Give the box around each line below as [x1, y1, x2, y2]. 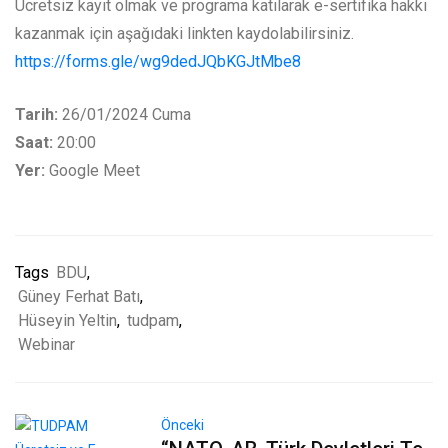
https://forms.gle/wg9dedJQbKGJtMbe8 [15, 52, 301, 72]
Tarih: [15, 105, 58, 125]
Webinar [18, 335, 75, 355]
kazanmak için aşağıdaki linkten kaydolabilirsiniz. [15, 24, 354, 44]
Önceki [161, 417, 205, 434]
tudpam [127, 311, 179, 331]
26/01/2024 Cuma [58, 105, 191, 125]
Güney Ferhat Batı [18, 287, 140, 307]
